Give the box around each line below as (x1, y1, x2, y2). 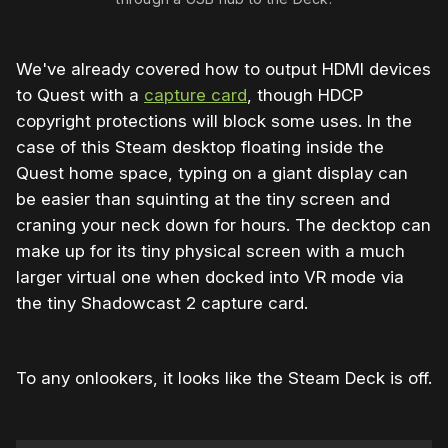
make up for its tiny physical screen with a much (16, 240, 405, 261)
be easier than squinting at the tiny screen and (16, 188, 390, 209)
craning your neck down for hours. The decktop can (16, 214, 431, 235)
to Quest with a (16, 84, 144, 105)
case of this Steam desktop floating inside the (16, 136, 384, 157)
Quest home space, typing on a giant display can (16, 162, 408, 183)
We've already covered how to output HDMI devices (16, 58, 431, 79)
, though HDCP (247, 84, 363, 105)
